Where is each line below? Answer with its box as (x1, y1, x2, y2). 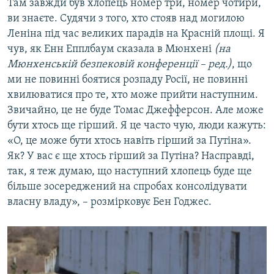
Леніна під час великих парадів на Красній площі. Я (7, 28, 265, 40)
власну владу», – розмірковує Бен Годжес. (7, 196, 212, 208)
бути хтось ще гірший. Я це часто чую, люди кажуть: (7, 119, 266, 131)
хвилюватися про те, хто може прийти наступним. (7, 89, 258, 101)
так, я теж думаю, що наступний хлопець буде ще (7, 165, 252, 177)
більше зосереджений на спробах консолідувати (7, 180, 247, 193)
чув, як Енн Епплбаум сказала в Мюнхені (7, 43, 214, 55)
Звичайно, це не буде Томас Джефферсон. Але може (7, 104, 264, 116)
